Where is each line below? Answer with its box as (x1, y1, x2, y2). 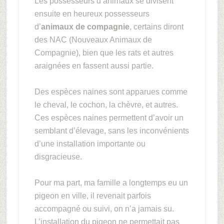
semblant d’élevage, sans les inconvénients (34, 126, 189, 135)
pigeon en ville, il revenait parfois (34, 191, 151, 200)
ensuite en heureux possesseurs (34, 9, 149, 18)
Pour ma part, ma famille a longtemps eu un (34, 178, 188, 187)
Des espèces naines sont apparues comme (34, 87, 187, 96)
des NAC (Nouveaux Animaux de (34, 35, 152, 44)
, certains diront (129, 22, 183, 31)
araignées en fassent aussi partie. (34, 61, 153, 70)
